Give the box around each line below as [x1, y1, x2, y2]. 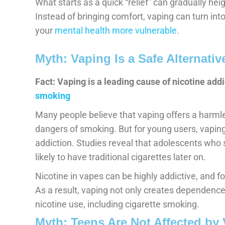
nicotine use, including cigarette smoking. [35, 198, 199, 209]
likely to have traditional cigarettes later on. [35, 151, 206, 162]
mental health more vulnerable [55, 25, 177, 36]
